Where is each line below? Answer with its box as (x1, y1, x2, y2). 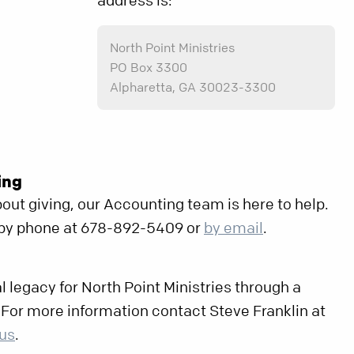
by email (204, 219, 263, 238)
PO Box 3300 (109, 59, 190, 76)
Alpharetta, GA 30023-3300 (109, 79, 276, 96)
